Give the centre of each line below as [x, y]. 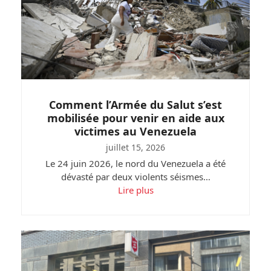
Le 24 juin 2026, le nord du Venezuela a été [135, 163]
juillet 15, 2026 [135, 147]
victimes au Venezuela [135, 131]
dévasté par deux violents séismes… [135, 176]
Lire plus [135, 190]
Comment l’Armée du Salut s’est [135, 104]
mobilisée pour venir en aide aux [135, 118]
